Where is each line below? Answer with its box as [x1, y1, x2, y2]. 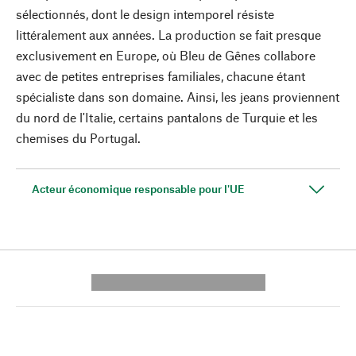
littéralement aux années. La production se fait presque [16, 27, 321, 42]
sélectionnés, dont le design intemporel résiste [16, 6, 274, 21]
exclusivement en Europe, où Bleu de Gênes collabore [16, 48, 315, 63]
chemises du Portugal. [16, 130, 141, 145]
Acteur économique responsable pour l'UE [32, 182, 245, 195]
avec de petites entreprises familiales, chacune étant [16, 68, 305, 83]
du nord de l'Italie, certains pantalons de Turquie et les [16, 110, 318, 125]
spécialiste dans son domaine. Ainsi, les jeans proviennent [16, 89, 339, 104]
